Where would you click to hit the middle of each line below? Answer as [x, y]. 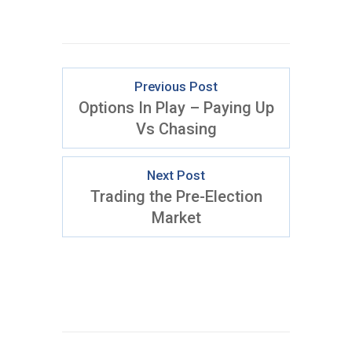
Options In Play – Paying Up [176, 108]
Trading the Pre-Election [176, 196]
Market [176, 218]
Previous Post [176, 87]
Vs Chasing [176, 129]
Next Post [176, 176]
